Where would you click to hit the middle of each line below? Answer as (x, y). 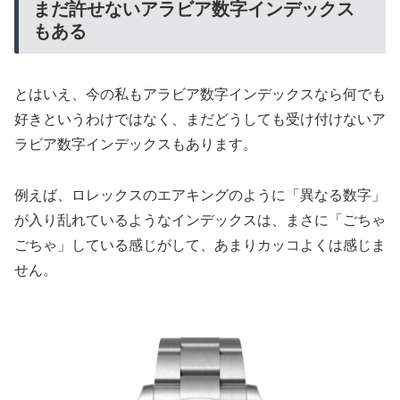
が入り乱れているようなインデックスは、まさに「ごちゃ (200, 221)
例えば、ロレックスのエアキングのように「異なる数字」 (200, 196)
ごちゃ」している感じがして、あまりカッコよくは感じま (200, 246)
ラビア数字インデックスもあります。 (136, 145)
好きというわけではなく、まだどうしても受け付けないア (200, 120)
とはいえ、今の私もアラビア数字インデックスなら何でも (200, 95)
